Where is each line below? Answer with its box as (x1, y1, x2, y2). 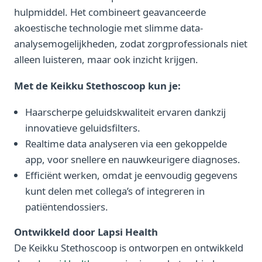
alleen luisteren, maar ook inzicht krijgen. (14, 53, 198, 67)
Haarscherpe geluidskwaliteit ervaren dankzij (25, 105, 226, 119)
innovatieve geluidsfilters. (25, 120, 141, 135)
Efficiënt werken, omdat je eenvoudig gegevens (25, 168, 238, 182)
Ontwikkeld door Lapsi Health (14, 225, 158, 239)
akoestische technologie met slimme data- (14, 21, 203, 35)
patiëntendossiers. (25, 199, 109, 213)
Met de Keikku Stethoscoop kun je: (14, 78, 181, 92)
